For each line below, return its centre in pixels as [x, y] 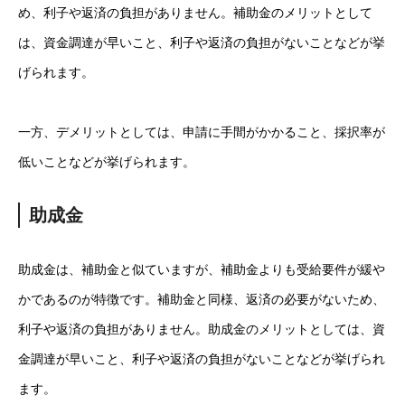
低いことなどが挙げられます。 [107, 162]
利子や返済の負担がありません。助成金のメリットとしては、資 [202, 329]
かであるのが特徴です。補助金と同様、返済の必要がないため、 [202, 299]
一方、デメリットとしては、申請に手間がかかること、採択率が [202, 132]
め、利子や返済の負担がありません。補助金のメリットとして [195, 13]
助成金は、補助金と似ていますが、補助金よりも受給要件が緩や [202, 269]
